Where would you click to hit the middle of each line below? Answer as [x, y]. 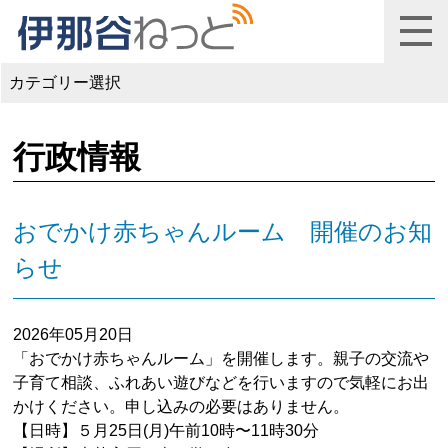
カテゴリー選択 [65, 83]
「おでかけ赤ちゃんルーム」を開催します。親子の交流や [221, 358]
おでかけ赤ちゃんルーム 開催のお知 [223, 231]
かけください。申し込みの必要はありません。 [181, 406]
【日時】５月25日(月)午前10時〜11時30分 [166, 430]
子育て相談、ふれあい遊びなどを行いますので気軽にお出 [221, 382]
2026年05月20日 [73, 334]
